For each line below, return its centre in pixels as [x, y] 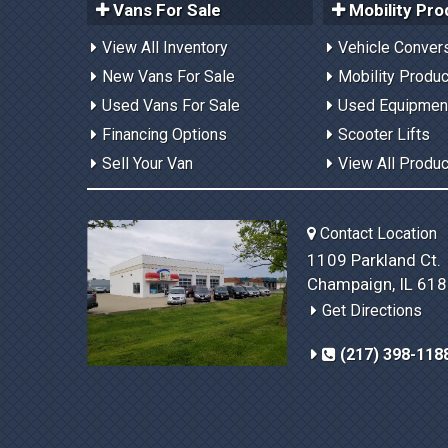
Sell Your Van [147, 164]
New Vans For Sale [168, 77]
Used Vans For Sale [171, 106]
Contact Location [376, 234]
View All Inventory [165, 48]
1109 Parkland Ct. [374, 260]
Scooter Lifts [384, 135]
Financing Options [164, 135]
